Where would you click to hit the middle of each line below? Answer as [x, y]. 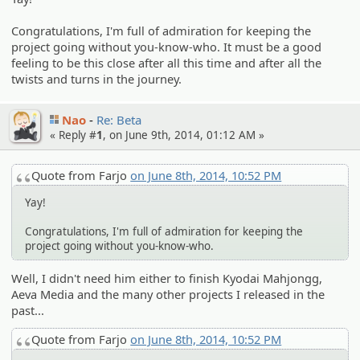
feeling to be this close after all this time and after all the [167, 62]
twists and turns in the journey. [97, 78]
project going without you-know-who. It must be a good [167, 46]
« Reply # [73, 135]
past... [28, 310]
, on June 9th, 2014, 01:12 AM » [184, 135]
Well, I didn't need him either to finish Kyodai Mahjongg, [167, 278]
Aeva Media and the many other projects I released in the [168, 294]
